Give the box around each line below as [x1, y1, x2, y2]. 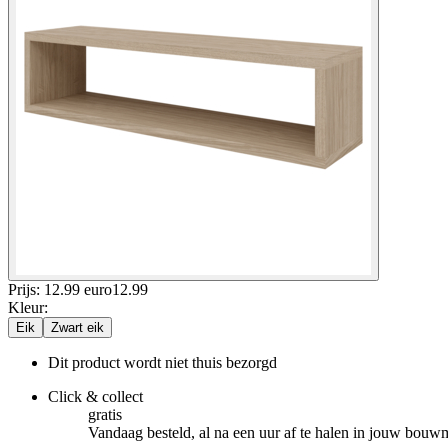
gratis [88, 405, 122, 423]
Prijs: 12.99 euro [8, 280, 112, 298]
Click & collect [48, 387, 143, 405]
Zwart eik [51, 319, 104, 335]
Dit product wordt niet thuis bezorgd [48, 353, 277, 371]
